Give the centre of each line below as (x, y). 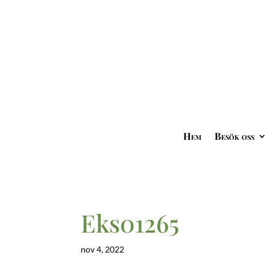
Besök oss (234, 136)
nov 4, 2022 (103, 250)
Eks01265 (130, 223)
